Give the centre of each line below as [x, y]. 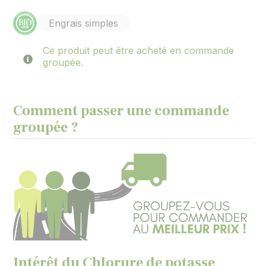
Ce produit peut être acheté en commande [139, 50]
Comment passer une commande [121, 111]
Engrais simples [84, 23]
